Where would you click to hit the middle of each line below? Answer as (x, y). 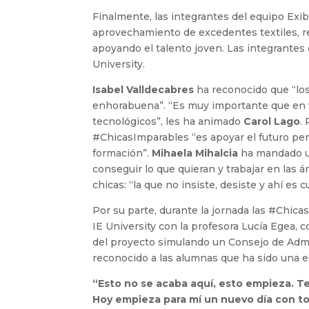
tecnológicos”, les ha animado (168, 122)
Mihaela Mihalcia (195, 153)
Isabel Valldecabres (143, 90)
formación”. (122, 153)
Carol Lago (272, 122)
